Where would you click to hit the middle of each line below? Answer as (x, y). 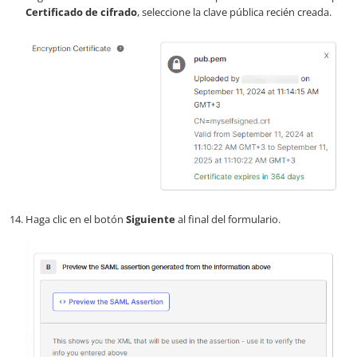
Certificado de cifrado (81, 12)
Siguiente (151, 219)
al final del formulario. (228, 219)
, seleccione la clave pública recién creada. (234, 12)
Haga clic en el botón (76, 219)
